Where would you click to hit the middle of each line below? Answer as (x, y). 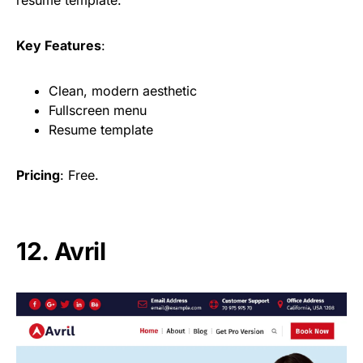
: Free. (79, 175)
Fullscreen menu (98, 110)
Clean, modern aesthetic (123, 90)
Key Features (59, 45)
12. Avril (61, 251)
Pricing (38, 175)
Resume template (101, 129)
